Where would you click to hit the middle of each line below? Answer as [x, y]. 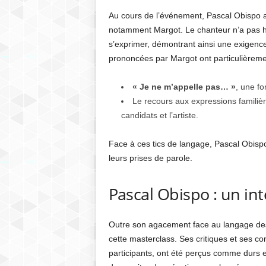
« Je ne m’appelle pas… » [184, 87]
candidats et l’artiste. [159, 115]
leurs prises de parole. [150, 158]
